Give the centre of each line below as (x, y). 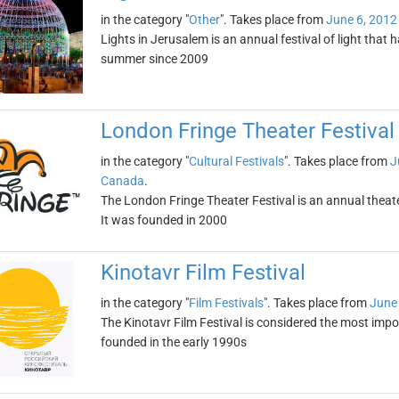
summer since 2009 (154, 59)
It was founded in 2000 (163, 220)
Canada (122, 181)
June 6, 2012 (361, 20)
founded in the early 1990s (173, 342)
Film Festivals (226, 303)
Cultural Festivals (236, 161)
